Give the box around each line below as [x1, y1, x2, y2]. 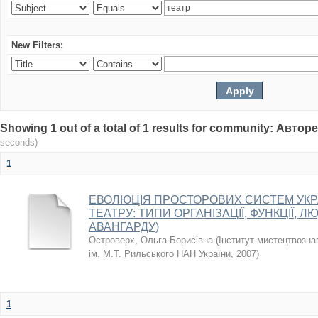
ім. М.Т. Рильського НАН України [89, 248, 231, 259]
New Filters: [11, 40, 63, 50]
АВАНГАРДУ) [89, 221, 159, 233]
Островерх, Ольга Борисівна [89, 235, 213, 246]
